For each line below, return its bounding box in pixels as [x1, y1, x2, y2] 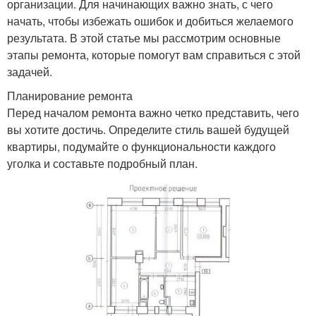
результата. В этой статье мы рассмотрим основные [7, 29, 281, 46]
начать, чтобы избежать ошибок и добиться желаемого [7, 12, 293, 29]
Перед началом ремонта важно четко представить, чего [7, 104, 299, 121]
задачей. [7, 63, 52, 80]
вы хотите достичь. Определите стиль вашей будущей [7, 121, 289, 138]
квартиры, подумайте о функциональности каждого [7, 138, 276, 154]
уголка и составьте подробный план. [7, 154, 197, 171]
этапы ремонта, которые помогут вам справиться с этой [7, 46, 300, 63]
